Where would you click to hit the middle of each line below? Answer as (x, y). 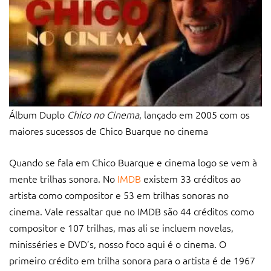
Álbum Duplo (37, 114)
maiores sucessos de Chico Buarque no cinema (109, 130)
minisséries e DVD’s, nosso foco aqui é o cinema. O (118, 243)
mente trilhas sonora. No (63, 178)
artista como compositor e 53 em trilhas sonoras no (119, 194)
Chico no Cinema (102, 114)
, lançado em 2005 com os (194, 114)
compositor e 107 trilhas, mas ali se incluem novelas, (121, 227)
